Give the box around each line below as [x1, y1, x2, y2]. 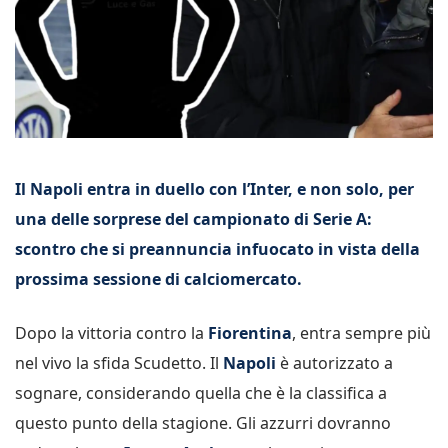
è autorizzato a [276, 351, 393, 374]
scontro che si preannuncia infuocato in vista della [15, 237, 420, 260]
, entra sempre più [292, 321, 431, 344]
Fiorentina [208, 321, 292, 344]
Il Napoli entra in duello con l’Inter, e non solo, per [15, 177, 414, 200]
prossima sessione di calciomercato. [15, 267, 302, 290]
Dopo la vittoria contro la [15, 321, 208, 344]
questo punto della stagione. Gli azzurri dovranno [15, 411, 391, 434]
